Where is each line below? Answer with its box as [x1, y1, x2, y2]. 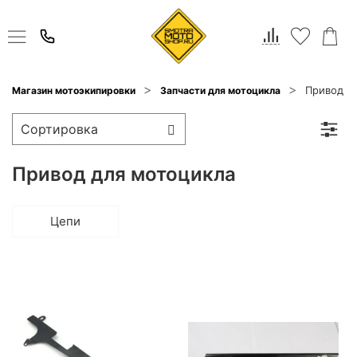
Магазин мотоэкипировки [12, 84, 135, 97]
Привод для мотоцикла [12, 162, 236, 186]
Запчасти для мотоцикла [160, 84, 280, 97]
